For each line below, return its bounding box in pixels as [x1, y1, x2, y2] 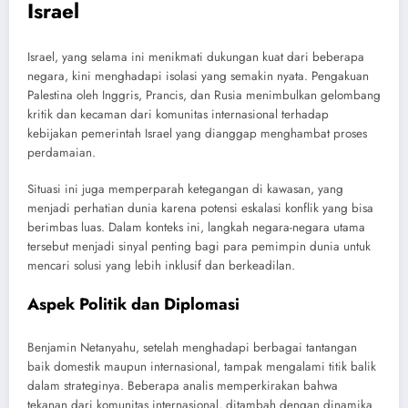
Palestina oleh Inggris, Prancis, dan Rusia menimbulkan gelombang [27, 86, 381, 104]
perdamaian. [27, 143, 96, 161]
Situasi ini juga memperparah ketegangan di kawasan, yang [27, 179, 343, 198]
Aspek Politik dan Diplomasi [27, 292, 240, 317]
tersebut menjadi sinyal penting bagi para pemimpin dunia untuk [27, 237, 371, 255]
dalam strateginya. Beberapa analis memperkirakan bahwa [27, 376, 338, 394]
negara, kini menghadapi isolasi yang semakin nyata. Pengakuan [27, 66, 369, 85]
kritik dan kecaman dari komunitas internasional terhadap [27, 105, 329, 123]
